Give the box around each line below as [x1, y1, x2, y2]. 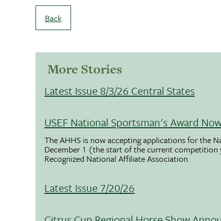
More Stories [47, 60, 122, 78]
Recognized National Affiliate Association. [44, 152, 190, 165]
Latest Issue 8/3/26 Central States [44, 83, 195, 99]
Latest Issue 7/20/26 [44, 180, 135, 195]
